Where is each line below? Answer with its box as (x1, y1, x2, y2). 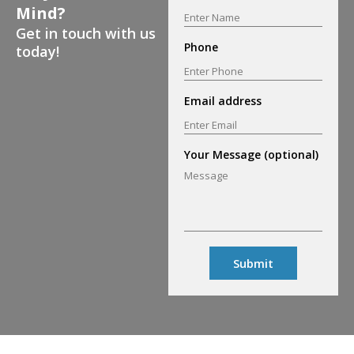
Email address (184, 93, 262, 109)
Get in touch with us (16, 24, 156, 43)
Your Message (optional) (184, 147, 319, 163)
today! (16, 42, 59, 62)
